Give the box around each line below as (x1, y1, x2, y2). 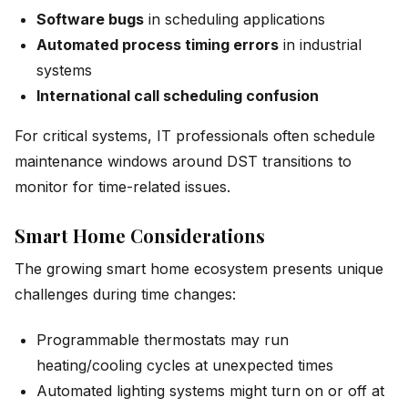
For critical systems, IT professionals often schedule (15, 126, 375, 145)
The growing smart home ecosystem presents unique (15, 259, 383, 278)
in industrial (279, 35, 362, 54)
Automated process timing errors (36, 35, 279, 54)
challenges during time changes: (15, 284, 236, 303)
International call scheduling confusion (36, 86, 319, 105)
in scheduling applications (144, 9, 325, 28)
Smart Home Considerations (15, 222, 265, 248)
